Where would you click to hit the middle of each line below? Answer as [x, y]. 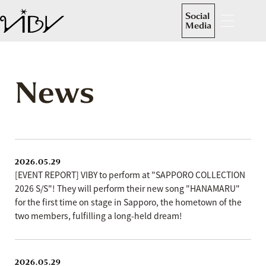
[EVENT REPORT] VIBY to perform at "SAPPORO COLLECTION [130, 175]
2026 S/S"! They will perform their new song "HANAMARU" [127, 188]
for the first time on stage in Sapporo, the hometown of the [128, 202]
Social [197, 16]
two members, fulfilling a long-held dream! [99, 216]
